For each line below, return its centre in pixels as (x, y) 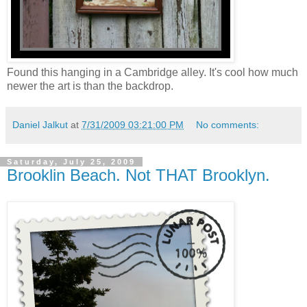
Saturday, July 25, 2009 (71, 161)
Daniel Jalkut (40, 124)
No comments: (228, 124)
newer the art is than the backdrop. (90, 86)
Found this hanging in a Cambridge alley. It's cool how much (152, 72)
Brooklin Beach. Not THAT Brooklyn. (138, 175)
